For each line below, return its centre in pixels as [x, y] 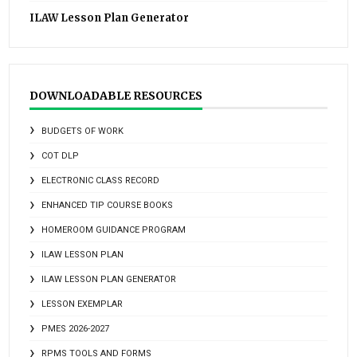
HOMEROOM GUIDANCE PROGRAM [114, 230]
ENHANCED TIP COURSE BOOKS [108, 206]
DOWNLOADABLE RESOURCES [116, 96]
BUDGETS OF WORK [83, 131]
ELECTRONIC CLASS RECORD [101, 181]
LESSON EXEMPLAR [82, 304]
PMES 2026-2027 [76, 329]
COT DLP [61, 156]
